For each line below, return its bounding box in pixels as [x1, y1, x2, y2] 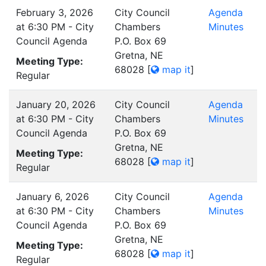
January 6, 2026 [16, 191, 89, 202]
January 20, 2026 [16, 99, 96, 110]
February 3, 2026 [16, 7, 93, 18]
